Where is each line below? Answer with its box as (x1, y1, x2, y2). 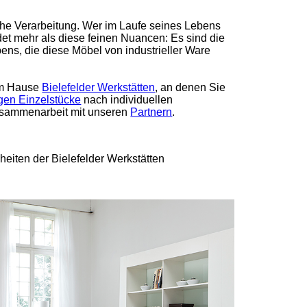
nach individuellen (81, 94, 173, 106)
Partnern (130, 106, 173, 118)
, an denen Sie (155, 82, 226, 93)
